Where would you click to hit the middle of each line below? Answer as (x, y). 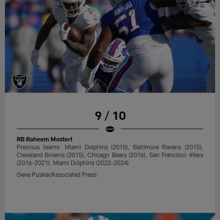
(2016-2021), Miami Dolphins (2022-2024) (73, 162)
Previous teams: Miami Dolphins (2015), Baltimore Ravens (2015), (110, 147)
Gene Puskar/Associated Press (57, 174)
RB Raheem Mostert (45, 139)
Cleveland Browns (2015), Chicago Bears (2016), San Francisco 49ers (110, 154)
